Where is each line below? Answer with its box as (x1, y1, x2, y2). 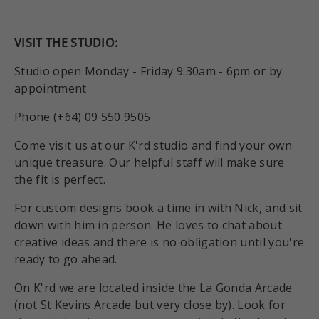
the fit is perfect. (14, 172, 106, 188)
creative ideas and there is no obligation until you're (14, 234, 305, 251)
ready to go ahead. (14, 251, 117, 268)
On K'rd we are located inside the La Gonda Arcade (14, 280, 293, 296)
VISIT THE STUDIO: (14, 35, 118, 51)
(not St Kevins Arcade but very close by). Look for (14, 297, 286, 313)
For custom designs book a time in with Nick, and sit (14, 200, 303, 216)
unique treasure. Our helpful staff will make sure (14, 155, 285, 171)
